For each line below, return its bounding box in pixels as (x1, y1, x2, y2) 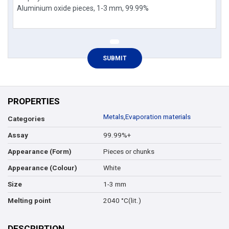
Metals (103, 113, 124, 121)
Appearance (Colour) (8, 164, 77, 172)
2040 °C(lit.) (103, 196, 141, 204)
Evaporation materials (125, 113, 191, 121)
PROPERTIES (8, 96, 60, 107)
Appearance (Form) (8, 148, 72, 156)
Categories (8, 115, 45, 123)
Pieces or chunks (103, 147, 154, 155)
